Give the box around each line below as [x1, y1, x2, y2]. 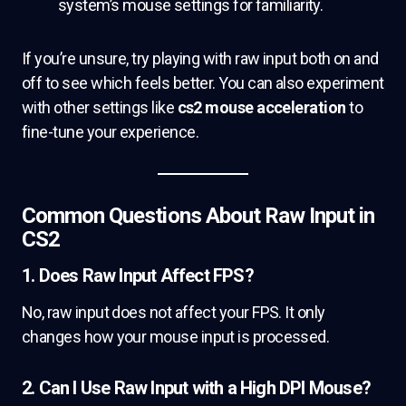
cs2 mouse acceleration [177, 98, 346, 117]
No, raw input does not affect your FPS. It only [22, 303, 325, 322]
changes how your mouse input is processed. [22, 327, 330, 346]
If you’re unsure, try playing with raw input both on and [22, 49, 379, 68]
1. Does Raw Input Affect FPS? [22, 265, 254, 286]
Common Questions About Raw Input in [22, 203, 375, 228]
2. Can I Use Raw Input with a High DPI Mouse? [22, 377, 371, 399]
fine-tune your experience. [22, 122, 198, 141]
